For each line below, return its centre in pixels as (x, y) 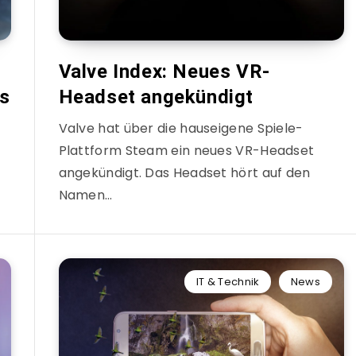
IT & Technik (228, 282)
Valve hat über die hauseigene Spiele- (181, 128)
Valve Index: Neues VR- (164, 72)
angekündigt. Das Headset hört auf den (184, 173)
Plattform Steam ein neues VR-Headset (186, 151)
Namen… (85, 195)
